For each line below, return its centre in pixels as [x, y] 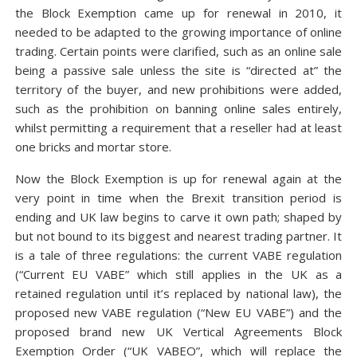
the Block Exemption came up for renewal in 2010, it [178, 13]
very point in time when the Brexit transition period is [178, 198]
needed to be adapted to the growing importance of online [178, 32]
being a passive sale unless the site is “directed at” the [178, 70]
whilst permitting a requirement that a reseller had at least [178, 127]
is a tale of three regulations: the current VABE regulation [178, 255]
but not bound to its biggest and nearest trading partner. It [178, 236]
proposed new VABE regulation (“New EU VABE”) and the [178, 312]
